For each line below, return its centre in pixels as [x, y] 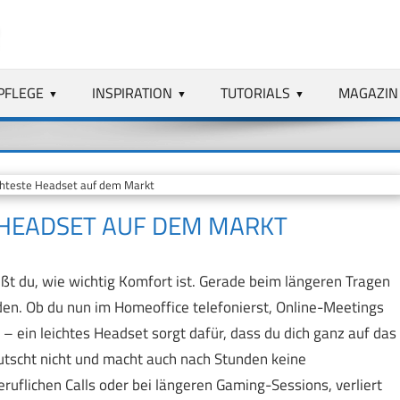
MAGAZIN [368, 92]
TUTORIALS [256, 92]
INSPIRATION [133, 92]
